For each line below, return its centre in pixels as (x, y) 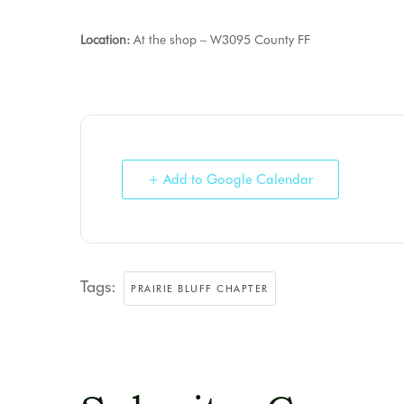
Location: (107, 40)
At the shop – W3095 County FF (222, 40)
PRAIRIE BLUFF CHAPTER (200, 289)
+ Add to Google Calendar (230, 179)
